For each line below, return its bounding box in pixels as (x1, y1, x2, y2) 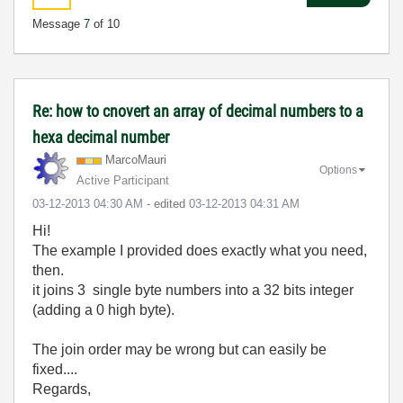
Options (319, 163, 357, 176)
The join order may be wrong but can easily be (32, 342, 327, 357)
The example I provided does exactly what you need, (32, 243, 367, 258)
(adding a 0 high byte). (32, 302, 175, 318)
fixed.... (32, 362, 77, 377)
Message (32, 17, 84, 31)
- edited (147, 197, 189, 210)
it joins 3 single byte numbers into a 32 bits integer (32, 282, 354, 298)
